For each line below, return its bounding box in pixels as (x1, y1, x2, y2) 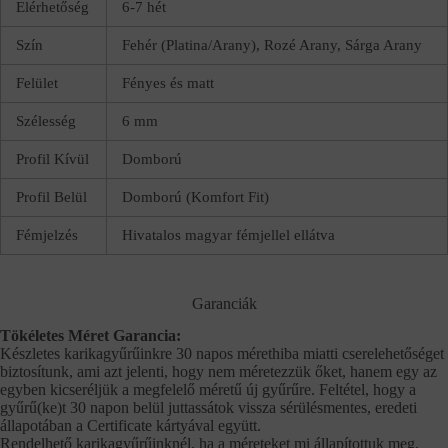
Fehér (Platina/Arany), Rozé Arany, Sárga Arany (122, 36, 422, 53)
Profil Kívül (16, 150, 89, 167)
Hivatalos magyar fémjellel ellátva (122, 226, 335, 243)
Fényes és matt (122, 74, 214, 91)
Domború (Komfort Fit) (122, 188, 269, 205)
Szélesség (16, 112, 76, 129)
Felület (16, 74, 58, 91)
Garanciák (191, 294, 257, 312)
